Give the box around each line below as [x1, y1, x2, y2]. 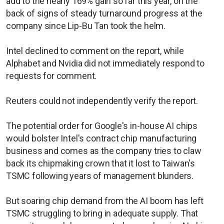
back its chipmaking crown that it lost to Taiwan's [6, 157, 195, 168]
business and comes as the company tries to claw [6, 145, 201, 156]
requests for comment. [6, 70, 97, 81]
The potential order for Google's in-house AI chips [6, 120, 198, 131]
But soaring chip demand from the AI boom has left [6, 195, 204, 206]
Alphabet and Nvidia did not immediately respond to [6, 57, 205, 68]
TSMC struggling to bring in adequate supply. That [6, 207, 198, 218]
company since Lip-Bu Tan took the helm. [6, 20, 165, 31]
